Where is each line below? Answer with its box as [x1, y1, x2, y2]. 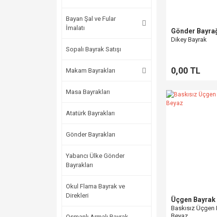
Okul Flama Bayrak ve [66, 183, 125, 190]
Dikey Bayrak [171, 36, 207, 43]
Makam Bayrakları [66, 67, 115, 74]
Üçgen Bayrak [171, 196, 216, 203]
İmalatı [66, 24, 85, 31]
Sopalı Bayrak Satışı [66, 46, 121, 53]
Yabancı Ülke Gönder [66, 152, 124, 159]
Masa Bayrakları [66, 88, 110, 95]
